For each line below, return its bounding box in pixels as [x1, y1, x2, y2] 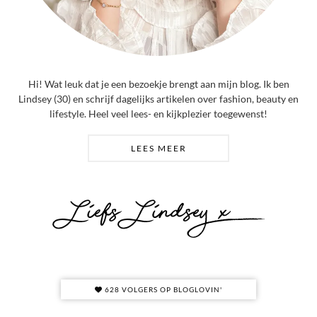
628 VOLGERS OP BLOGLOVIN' [103, 284, 222, 294]
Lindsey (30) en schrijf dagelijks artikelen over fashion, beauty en [18, 92, 299, 105]
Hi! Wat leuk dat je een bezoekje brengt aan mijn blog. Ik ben [28, 77, 289, 90]
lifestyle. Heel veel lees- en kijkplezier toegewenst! [50, 107, 267, 120]
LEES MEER [130, 142, 187, 154]
